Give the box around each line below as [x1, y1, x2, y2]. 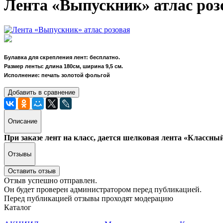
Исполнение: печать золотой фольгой [4, 72, 110, 78]
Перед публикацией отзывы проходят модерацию [4, 194, 173, 203]
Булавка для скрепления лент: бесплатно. [4, 54, 120, 60]
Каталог [4, 203, 31, 212]
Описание [8, 117, 37, 125]
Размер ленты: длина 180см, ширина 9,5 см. [4, 63, 123, 69]
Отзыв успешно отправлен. [4, 176, 97, 185]
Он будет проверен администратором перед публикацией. [4, 185, 202, 194]
